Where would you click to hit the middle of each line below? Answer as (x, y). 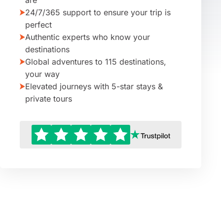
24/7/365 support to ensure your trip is (98, 12)
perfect (38, 25)
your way (42, 74)
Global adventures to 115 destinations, (96, 62)
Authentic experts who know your (88, 37)
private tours (49, 99)
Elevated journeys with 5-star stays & (94, 86)
